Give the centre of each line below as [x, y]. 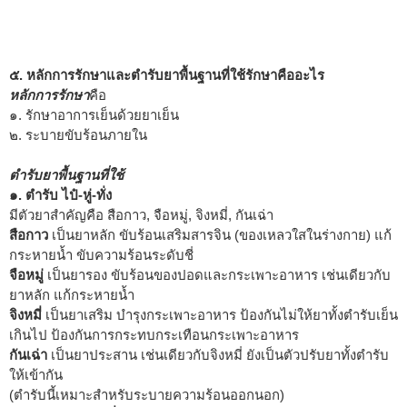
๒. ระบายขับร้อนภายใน [78, 134]
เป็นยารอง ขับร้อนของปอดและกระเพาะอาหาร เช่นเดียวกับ [217, 274]
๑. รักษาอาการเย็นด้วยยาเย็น [94, 114]
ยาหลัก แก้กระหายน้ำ [72, 294]
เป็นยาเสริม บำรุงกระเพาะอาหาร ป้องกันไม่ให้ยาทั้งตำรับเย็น [220, 314]
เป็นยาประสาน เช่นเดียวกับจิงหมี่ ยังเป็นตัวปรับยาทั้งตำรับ [220, 354]
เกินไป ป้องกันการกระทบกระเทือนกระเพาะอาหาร [154, 334]
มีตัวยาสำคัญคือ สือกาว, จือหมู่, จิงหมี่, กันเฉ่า [141, 214]
